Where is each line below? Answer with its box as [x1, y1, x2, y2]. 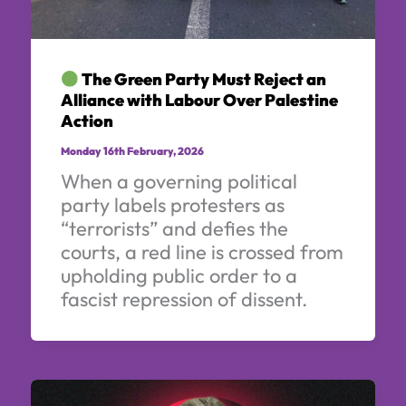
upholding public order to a [60, 262, 297, 288]
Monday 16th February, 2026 [60, 143, 204, 158]
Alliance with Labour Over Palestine [60, 90, 338, 111]
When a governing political [60, 168, 297, 194]
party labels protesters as [60, 191, 285, 217]
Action [60, 111, 113, 132]
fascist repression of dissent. [60, 285, 307, 312]
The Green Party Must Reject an [79, 69, 327, 91]
